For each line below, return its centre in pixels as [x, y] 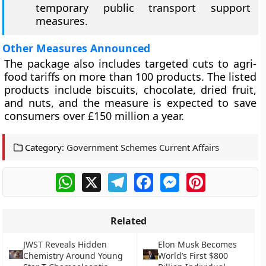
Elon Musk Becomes [197, 244]
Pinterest [226, 178]
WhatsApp [98, 178]
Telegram [148, 178]
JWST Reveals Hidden [65, 244]
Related [129, 221]
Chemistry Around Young [73, 256]
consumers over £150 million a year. [94, 116]
